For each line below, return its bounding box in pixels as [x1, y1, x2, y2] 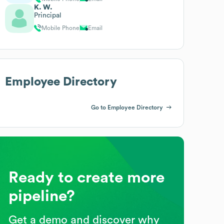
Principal [34, 11, 62, 19]
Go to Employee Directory [90, 104, 163, 110]
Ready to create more [8, 169, 165, 185]
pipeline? [8, 187, 75, 204]
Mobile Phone [41, 24, 80, 31]
